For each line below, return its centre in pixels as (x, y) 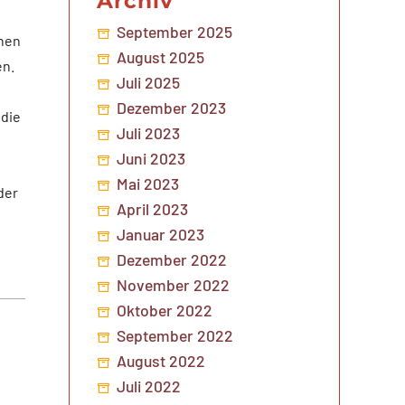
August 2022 (161, 360)
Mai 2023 (148, 183)
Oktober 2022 (165, 310)
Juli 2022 (149, 386)
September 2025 (175, 31)
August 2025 (161, 57)
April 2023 (153, 208)
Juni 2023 (151, 158)
